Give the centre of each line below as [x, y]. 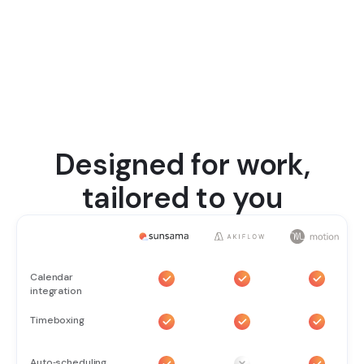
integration [56, 290]
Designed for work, [182, 165]
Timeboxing [57, 320]
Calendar [52, 277]
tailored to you [182, 198]
